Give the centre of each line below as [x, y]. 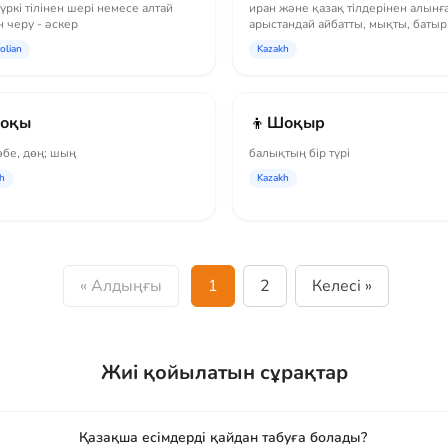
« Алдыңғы [121, 286]
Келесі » [342, 286]
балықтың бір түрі [299, 153]
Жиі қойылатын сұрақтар [224, 372]
